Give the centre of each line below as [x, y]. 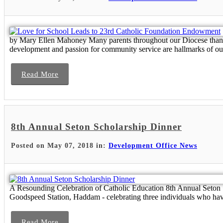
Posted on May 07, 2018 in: [60, 145]
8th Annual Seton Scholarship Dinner [96, 126]
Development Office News [153, 145]
